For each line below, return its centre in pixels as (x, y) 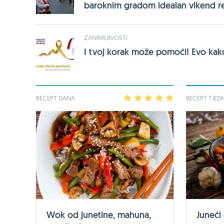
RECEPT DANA (55, 98)
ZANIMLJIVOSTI (106, 37)
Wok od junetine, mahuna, (99, 215)
